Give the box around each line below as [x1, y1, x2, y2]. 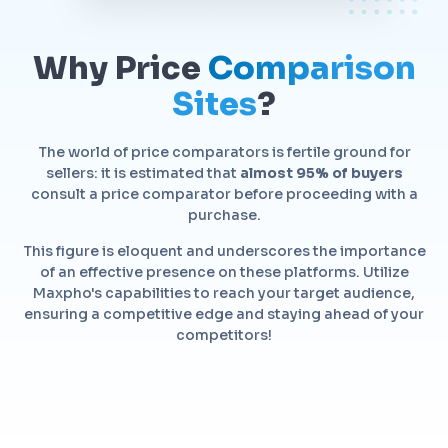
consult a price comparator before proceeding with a [30, 184, 418, 203]
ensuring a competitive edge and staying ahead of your [24, 304, 424, 323]
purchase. [187, 205, 261, 224]
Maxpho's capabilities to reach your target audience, [33, 283, 415, 302]
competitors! [176, 325, 272, 344]
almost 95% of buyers [239, 163, 403, 182]
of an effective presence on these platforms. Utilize [39, 262, 409, 281]
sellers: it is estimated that [45, 163, 240, 182]
